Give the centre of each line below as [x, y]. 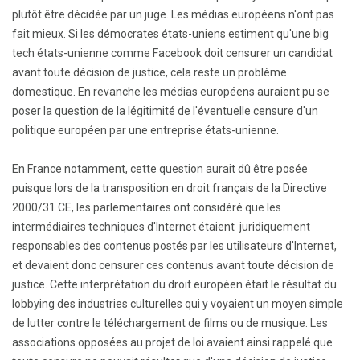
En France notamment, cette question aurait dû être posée [160, 169]
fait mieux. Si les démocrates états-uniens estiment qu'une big [170, 34]
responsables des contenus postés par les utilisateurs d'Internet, [174, 246]
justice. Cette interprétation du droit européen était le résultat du [174, 284]
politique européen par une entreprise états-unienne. [145, 130]
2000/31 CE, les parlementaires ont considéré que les [147, 207]
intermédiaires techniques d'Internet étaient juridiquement [161, 227]
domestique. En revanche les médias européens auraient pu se [171, 92]
